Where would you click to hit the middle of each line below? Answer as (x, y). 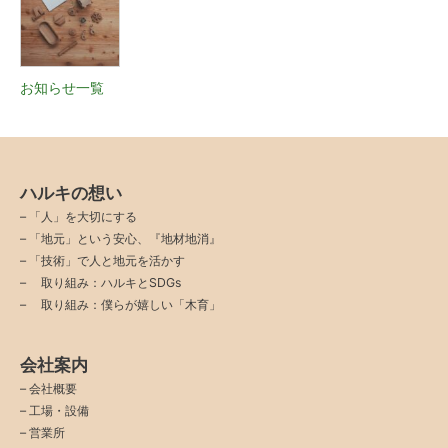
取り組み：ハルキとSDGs (105, 282)
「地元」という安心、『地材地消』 (125, 238)
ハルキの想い (71, 192)
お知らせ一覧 (62, 88)
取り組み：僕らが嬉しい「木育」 (125, 304)
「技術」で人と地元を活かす (107, 260)
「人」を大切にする (83, 216)
